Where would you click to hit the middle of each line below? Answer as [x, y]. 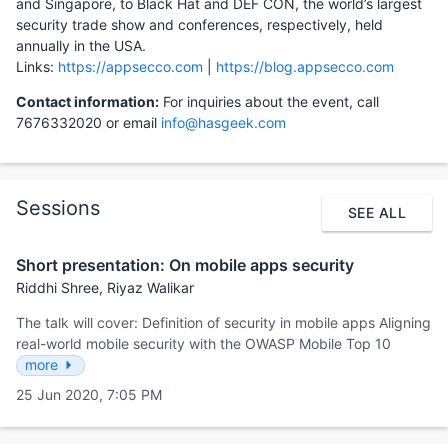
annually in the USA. [81, 45]
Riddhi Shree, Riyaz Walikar [105, 287]
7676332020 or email [88, 122]
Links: [37, 66]
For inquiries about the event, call [269, 101]
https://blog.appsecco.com [305, 66]
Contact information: [87, 101]
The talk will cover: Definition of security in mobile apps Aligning [223, 322]
